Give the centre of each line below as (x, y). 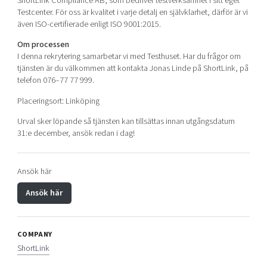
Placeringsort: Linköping (58, 101)
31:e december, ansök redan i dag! (76, 133)
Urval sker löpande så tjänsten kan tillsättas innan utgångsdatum (126, 122)
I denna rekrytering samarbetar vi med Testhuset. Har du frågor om (129, 57)
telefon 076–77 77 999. (55, 80)
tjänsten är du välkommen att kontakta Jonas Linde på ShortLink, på (133, 69)
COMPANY (35, 235)
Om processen (43, 45)
